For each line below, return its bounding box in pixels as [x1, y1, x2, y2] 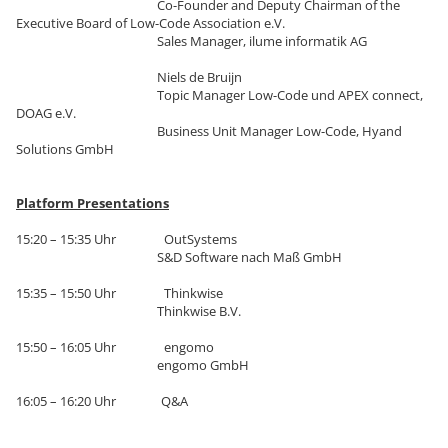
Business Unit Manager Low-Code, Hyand [16, 122, 402, 141]
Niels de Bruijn [16, 68, 242, 87]
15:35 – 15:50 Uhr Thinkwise [16, 284, 223, 303]
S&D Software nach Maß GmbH [16, 248, 342, 267]
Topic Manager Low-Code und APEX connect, [16, 86, 423, 105]
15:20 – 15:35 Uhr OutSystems [16, 230, 237, 249]
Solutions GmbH [16, 140, 114, 159]
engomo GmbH [16, 356, 249, 375]
